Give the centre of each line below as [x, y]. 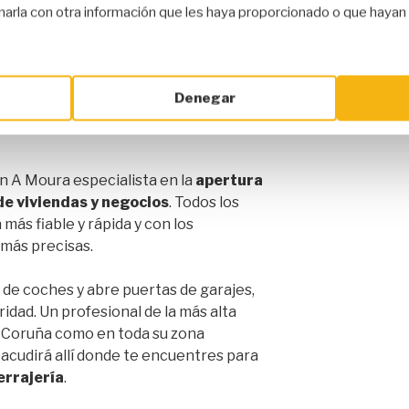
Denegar [204, 98]
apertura [229, 181]
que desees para [212, 15]
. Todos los [204, 203]
